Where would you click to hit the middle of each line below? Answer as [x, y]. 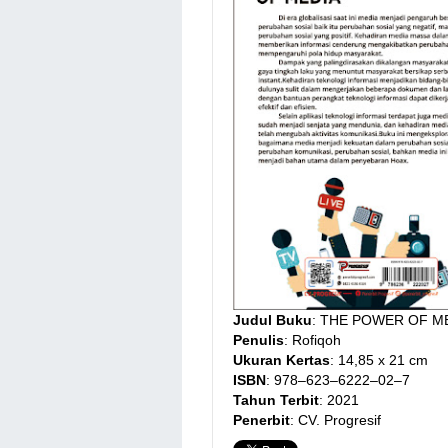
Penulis [258, 339]
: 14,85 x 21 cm [379, 359]
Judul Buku [272, 319]
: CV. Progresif [335, 419]
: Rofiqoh [312, 339]
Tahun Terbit [276, 399]
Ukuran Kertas [281, 359]
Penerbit [261, 419]
